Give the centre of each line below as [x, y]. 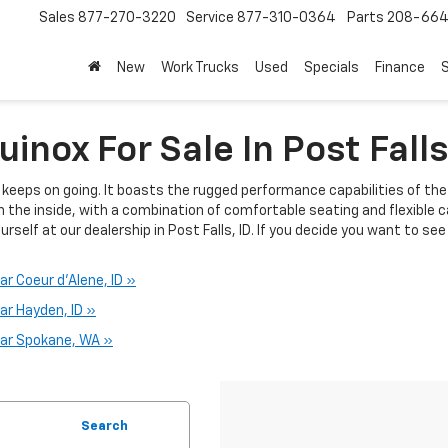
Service [210, 18]
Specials [331, 68]
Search [104, 426]
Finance [400, 68]
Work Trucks [200, 68]
